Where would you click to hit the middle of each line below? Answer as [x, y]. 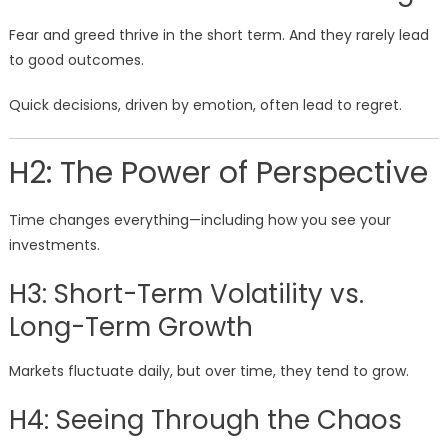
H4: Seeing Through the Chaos [205, 420]
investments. [54, 245]
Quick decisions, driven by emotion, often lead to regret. [205, 105]
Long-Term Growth [130, 327]
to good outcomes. [76, 60]
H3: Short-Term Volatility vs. [186, 294]
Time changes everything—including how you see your [199, 220]
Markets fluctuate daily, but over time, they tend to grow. [208, 371]
